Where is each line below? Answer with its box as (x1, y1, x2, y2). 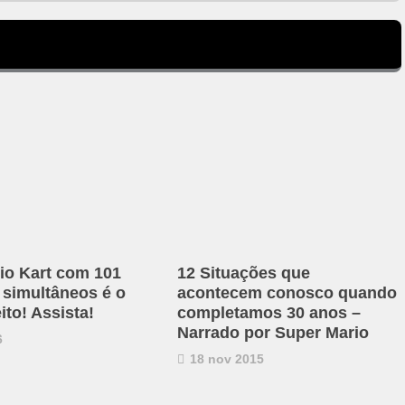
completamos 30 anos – (176, 303, 361, 322)
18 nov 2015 (185, 351, 264, 366)
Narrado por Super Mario (176, 323, 369, 342)
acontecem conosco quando (176, 283, 397, 302)
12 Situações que (176, 263, 310, 282)
